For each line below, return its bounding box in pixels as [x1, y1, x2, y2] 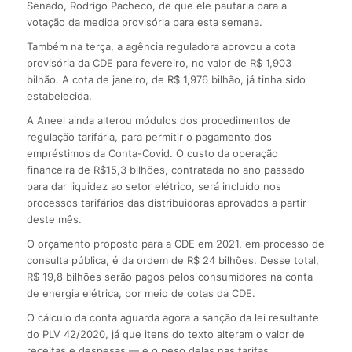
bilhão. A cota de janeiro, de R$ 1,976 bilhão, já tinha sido [26, 73, 306, 86]
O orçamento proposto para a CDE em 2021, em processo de [26, 237, 324, 251]
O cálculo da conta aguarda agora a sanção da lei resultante [26, 311, 319, 324]
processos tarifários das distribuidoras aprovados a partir [26, 196, 306, 210]
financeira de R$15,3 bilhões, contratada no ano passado [26, 163, 305, 177]
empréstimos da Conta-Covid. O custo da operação [26, 147, 278, 160]
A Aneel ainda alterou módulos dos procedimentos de [26, 114, 291, 127]
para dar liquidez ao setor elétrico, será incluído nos [26, 180, 281, 193]
